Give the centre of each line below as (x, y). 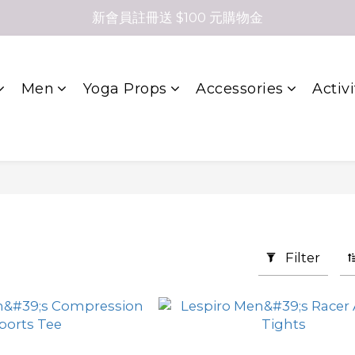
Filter (303, 257)
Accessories (240, 89)
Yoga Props (125, 89)
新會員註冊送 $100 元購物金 (177, 17)
